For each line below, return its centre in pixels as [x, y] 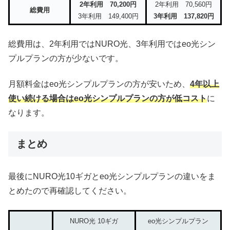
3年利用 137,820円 [184, 16]
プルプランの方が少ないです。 [66, 58]
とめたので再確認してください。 [70, 191]
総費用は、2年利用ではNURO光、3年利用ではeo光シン [112, 44]
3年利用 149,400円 [108, 16]
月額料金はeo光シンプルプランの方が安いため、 [99, 84]
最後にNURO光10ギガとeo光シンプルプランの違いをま [112, 177]
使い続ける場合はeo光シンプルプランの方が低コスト [108, 98]
